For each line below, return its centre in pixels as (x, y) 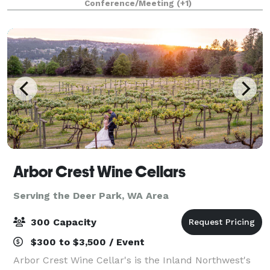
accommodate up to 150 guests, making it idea (122, 14)
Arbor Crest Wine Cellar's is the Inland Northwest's (132, 260)
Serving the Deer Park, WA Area (91, 195)
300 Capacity (62, 222)
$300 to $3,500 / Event (86, 242)
